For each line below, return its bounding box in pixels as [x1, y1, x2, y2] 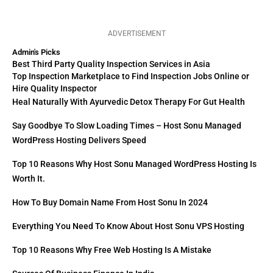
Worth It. [12, 174, 45, 184]
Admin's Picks [12, 48, 60, 57]
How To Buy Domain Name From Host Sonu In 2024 [12, 197, 208, 208]
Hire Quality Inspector [12, 83, 97, 94]
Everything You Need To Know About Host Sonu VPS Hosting [12, 221, 244, 232]
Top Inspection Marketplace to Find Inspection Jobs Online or [12, 71, 249, 82]
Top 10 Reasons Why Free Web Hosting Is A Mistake [12, 245, 211, 255]
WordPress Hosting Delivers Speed [12, 135, 146, 146]
